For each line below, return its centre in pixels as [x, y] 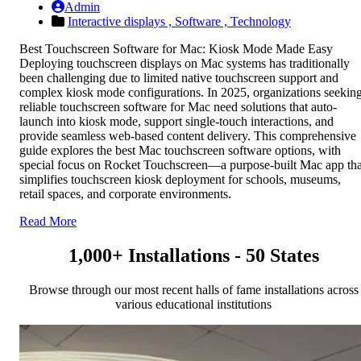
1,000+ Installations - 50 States [193, 255]
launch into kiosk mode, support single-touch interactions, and [176, 122]
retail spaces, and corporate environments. [125, 194]
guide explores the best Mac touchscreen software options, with [180, 151]
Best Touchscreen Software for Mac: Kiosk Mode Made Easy [176, 49]
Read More [48, 222]
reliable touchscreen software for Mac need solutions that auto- [178, 107]
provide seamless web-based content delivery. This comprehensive [188, 136]
